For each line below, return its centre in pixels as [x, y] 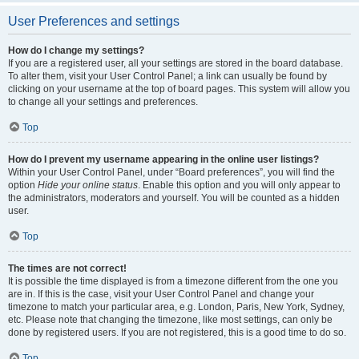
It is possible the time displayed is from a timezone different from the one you [173, 281]
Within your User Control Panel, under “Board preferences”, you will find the [171, 172]
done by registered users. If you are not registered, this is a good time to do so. [177, 333]
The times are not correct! [67, 268]
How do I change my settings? [76, 50]
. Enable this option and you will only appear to [239, 185]
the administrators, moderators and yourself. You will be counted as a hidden [174, 198]
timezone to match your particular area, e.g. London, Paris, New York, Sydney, [176, 307]
